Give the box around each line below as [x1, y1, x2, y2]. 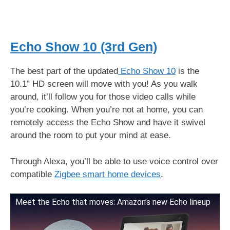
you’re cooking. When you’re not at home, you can [10, 105, 203, 114]
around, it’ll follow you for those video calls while [10, 92, 196, 102]
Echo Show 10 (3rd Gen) [10, 40, 157, 54]
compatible [10, 169, 54, 179]
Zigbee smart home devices [54, 169, 161, 179]
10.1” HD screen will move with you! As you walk [10, 79, 198, 89]
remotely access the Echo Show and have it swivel [10, 118, 205, 127]
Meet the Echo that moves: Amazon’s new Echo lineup [15, 197, 210, 207]
